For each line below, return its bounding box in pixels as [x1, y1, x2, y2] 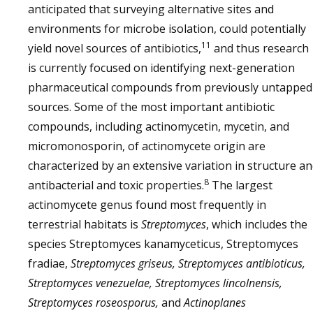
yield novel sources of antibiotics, [28, 41, 201, 56]
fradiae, [28, 256, 71, 271]
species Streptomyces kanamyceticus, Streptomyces [28, 236, 298, 252]
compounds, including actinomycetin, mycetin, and [28, 119, 289, 134]
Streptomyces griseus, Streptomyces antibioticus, [71, 256, 305, 271]
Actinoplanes [184, 295, 246, 310]
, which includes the [206, 217, 307, 232]
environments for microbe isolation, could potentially [28, 21, 306, 36]
